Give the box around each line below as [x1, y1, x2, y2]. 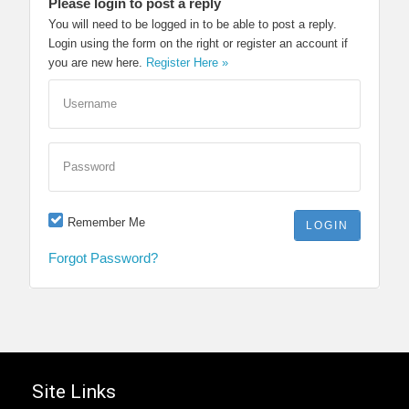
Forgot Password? [48, 249, 158, 266]
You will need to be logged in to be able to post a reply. [48, 16, 337, 31]
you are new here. [48, 55, 146, 69]
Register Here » [146, 55, 228, 69]
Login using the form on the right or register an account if [48, 36, 348, 50]
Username [63, 96, 117, 110]
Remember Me [68, 215, 145, 229]
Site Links [32, 380, 116, 403]
